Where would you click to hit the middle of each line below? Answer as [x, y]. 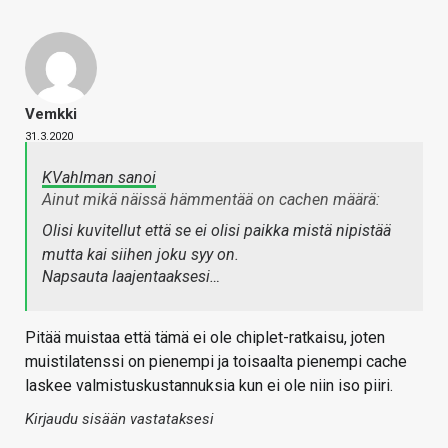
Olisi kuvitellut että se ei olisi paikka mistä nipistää [216, 230]
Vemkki [51, 113]
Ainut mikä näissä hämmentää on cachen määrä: [211, 199]
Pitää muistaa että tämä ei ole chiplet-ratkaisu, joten [205, 337]
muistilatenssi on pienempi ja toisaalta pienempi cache [216, 361]
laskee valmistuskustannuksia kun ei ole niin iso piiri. [209, 385]
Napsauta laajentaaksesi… [131, 276]
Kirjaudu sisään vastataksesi [119, 418]
